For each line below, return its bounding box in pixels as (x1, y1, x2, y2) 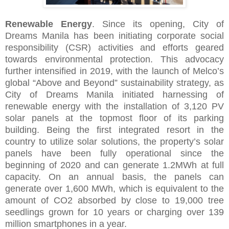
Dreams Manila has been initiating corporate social (5, 31, 224, 41)
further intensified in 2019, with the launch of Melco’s (5, 66, 224, 77)
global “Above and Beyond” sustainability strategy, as (5, 78, 224, 88)
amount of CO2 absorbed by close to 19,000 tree (5, 195, 224, 206)
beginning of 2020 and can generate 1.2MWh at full (5, 160, 224, 171)
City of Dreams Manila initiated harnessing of (5, 89, 224, 100)
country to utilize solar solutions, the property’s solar (5, 136, 224, 147)
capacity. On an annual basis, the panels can (5, 172, 224, 182)
